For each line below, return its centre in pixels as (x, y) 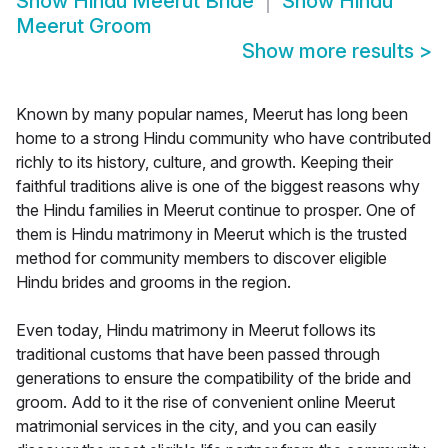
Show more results (330, 51)
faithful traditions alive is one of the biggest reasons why (218, 186)
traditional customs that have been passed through (198, 354)
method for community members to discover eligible (201, 258)
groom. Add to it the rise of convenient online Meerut (205, 402)
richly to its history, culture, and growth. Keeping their (204, 162)
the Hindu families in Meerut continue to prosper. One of (216, 210)
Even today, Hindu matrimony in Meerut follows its (196, 330)
